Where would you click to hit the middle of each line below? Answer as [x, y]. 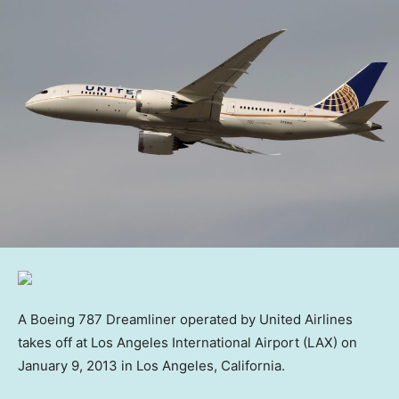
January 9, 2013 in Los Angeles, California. [151, 365]
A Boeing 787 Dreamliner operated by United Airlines [185, 319]
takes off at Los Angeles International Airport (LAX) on [187, 342]
